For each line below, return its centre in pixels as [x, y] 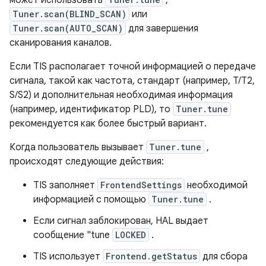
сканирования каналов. [61, 43]
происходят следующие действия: [87, 162]
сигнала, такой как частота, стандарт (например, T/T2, [132, 81]
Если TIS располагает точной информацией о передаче [133, 67]
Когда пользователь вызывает [78, 148]
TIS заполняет [65, 186]
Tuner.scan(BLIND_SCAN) [69, 14]
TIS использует [68, 257]
